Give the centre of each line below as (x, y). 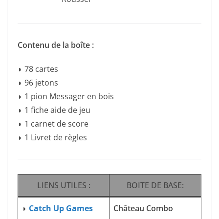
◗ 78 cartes (38, 69)
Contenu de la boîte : (56, 45)
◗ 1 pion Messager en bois (66, 97)
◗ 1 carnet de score (53, 124)
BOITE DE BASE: (155, 186)
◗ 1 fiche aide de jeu (54, 110)
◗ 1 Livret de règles (52, 138)
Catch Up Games (61, 208)
